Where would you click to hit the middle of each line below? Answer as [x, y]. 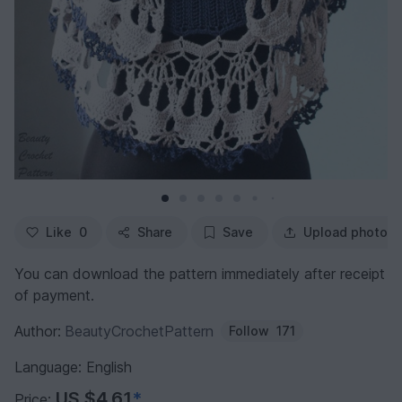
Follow [249, 331]
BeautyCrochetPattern [139, 332]
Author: [38, 332]
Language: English [73, 367]
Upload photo [345, 232]
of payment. [54, 296]
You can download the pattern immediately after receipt [200, 274]
